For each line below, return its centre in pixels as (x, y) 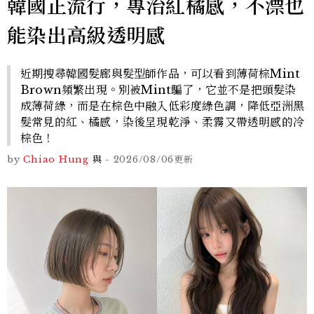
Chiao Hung (56, 160)
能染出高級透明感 (87, 36)
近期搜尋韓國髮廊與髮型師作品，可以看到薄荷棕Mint (161, 74)
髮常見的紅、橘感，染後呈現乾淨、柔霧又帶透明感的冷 (163, 122)
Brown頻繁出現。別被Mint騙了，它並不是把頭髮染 (158, 90)
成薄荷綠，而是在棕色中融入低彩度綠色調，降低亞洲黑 (163, 106)
